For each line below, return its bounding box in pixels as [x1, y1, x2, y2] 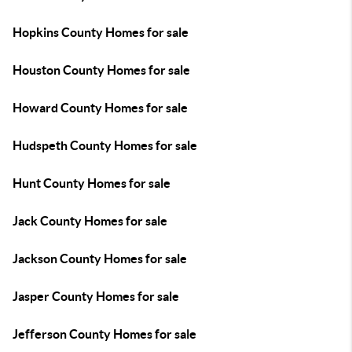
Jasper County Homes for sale [13, 289, 179, 303]
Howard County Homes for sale [13, 101, 188, 115]
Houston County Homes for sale [13, 63, 190, 77]
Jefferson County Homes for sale [13, 327, 196, 341]
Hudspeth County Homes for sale [13, 138, 197, 152]
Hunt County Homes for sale [13, 176, 170, 190]
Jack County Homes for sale [13, 214, 167, 228]
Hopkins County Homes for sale [13, 25, 189, 39]
